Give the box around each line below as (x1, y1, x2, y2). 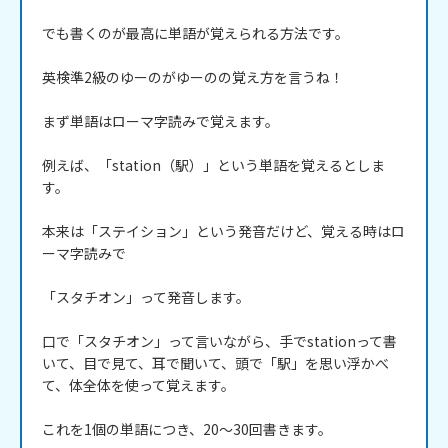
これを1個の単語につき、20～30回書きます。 (42, 419, 332, 440)
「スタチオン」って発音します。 (42, 287, 250, 308)
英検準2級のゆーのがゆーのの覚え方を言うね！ (42, 67, 344, 88)
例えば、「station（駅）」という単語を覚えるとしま (42, 155, 385, 176)
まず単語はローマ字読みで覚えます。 (42, 111, 279, 132)
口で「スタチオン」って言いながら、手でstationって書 (42, 331, 397, 352)
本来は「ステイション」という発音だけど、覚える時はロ (42, 221, 405, 242)
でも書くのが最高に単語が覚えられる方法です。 (42, 23, 349, 44)
